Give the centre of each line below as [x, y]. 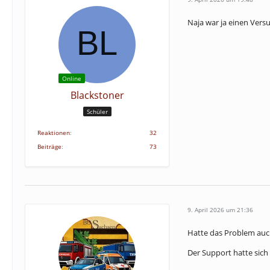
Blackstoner [97, 95]
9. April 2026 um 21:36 [220, 209]
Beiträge [49, 146]
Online [72, 78]
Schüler [97, 111]
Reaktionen [54, 133]
